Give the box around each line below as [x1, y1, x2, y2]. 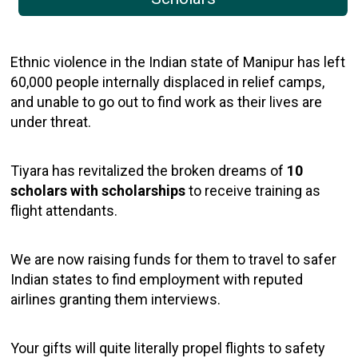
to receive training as [185, 182, 321, 200]
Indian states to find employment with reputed [10, 271, 304, 288]
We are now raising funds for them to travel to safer [10, 251, 337, 268]
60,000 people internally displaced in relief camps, [10, 74, 325, 91]
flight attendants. [10, 202, 118, 220]
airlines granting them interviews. [10, 291, 221, 308]
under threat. [10, 113, 92, 131]
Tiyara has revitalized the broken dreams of [10, 162, 288, 180]
